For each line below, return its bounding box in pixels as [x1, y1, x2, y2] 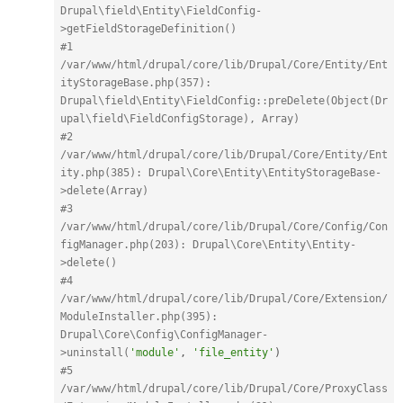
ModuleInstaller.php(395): [60, 309, 218, 323]
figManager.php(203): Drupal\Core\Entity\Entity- [60, 237, 356, 251]
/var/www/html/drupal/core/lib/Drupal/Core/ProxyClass [60, 381, 388, 395]
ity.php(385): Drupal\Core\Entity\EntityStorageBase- [60, 166, 381, 179]
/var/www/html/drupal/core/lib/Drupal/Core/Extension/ [60, 291, 388, 305]
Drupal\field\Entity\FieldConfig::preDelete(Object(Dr [60, 94, 388, 107]
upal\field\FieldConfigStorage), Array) [60, 112, 300, 125]
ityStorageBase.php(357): [60, 76, 211, 89]
